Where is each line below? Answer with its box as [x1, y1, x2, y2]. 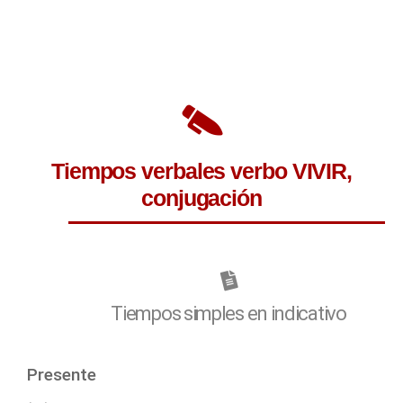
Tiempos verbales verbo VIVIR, [50, 158, 353, 184]
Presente [27, 364, 96, 386]
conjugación [141, 185, 262, 211]
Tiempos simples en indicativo [111, 302, 346, 326]
